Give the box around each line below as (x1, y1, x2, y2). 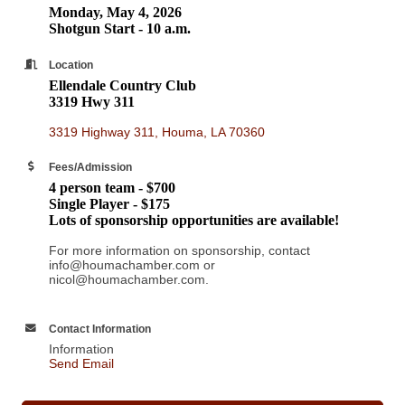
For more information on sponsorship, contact (49, 242, 310, 258)
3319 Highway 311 (49, 124, 155, 139)
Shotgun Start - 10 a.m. (49, 20, 191, 36)
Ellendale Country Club (49, 77, 196, 93)
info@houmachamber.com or (49, 257, 215, 272)
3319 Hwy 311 (49, 93, 135, 109)
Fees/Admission (49, 160, 132, 173)
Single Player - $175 (49, 195, 170, 212)
